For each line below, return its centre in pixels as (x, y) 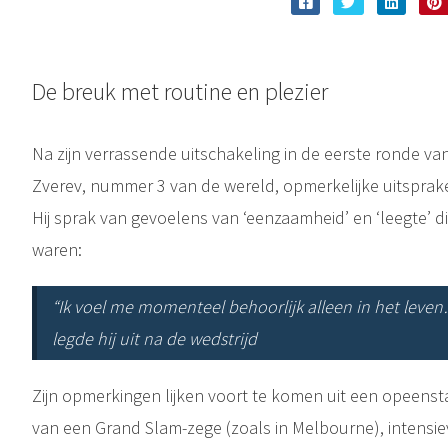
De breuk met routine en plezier (179, 91)
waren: (56, 249)
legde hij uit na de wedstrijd (154, 338)
